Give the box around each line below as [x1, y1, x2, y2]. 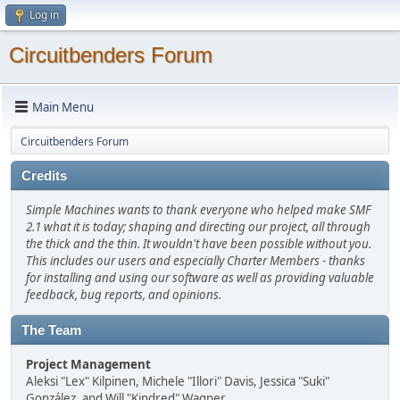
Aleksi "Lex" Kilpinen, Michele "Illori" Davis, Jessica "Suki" [26, 373, 329, 389]
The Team [21, 323, 81, 337]
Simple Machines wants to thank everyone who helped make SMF [26, 202, 371, 218]
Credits [21, 169, 67, 183]
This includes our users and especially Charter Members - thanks [26, 253, 365, 269]
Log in [29, 7, 59, 22]
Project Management [26, 356, 151, 372]
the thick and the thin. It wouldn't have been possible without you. [26, 236, 371, 252]
